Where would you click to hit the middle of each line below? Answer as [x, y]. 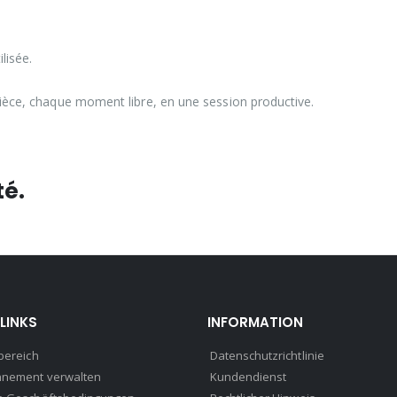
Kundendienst [248, 376]
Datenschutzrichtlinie [267, 355]
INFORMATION [255, 322]
